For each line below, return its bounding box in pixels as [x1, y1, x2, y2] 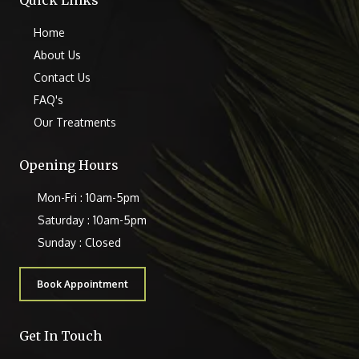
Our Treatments [33, 115, 116, 130]
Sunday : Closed [37, 236, 121, 250]
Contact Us [33, 71, 91, 85]
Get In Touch [19, 328, 102, 345]
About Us [33, 48, 81, 63]
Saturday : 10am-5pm [37, 213, 147, 228]
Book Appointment [37, 278, 128, 291]
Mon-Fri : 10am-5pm [37, 191, 139, 205]
